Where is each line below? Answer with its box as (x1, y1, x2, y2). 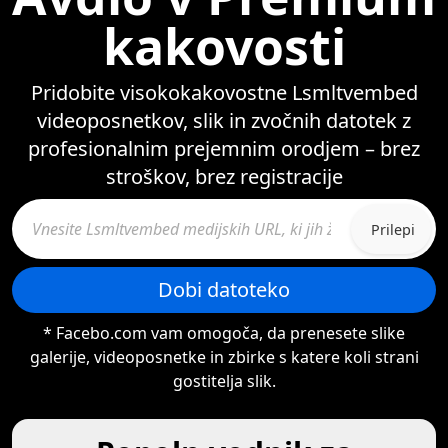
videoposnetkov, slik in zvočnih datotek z (37, 107, 411, 134)
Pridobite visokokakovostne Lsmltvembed (30, 79, 418, 106)
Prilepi (371, 219, 415, 239)
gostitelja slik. (172, 370, 276, 392)
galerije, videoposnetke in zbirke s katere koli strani (29, 346, 419, 368)
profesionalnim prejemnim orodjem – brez (28, 135, 420, 162)
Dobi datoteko (158, 276, 290, 303)
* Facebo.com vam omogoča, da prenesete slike (43, 322, 405, 344)
